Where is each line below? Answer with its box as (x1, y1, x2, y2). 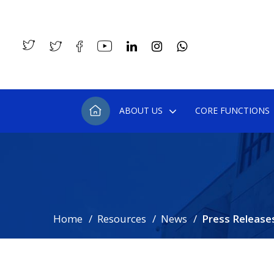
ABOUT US (119, 105, 163, 116)
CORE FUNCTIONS (194, 105, 270, 116)
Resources (97, 212, 146, 226)
